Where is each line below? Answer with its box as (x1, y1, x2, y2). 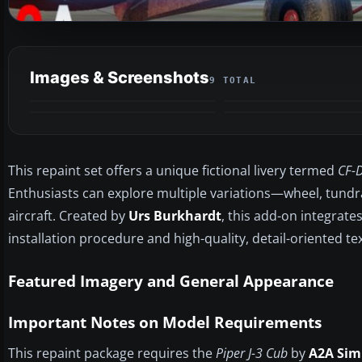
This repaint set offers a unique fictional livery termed (8, 161, 338, 179)
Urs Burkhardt (128, 206, 221, 225)
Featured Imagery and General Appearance (8, 270, 334, 292)
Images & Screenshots (30, 67, 209, 87)
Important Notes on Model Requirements (8, 311, 322, 333)
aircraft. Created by (8, 206, 128, 225)
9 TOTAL (209, 74, 257, 86)
